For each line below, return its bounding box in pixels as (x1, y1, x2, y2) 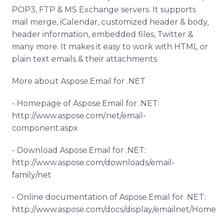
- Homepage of (12, 99, 73, 108)
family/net (12, 170, 51, 180)
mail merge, (12, 17, 60, 27)
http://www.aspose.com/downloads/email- (12, 158, 175, 167)
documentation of (43, 192, 119, 202)
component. (12, 123, 60, 133)
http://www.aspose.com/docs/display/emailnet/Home (12, 205, 216, 214)
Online (17, 192, 43, 202)
